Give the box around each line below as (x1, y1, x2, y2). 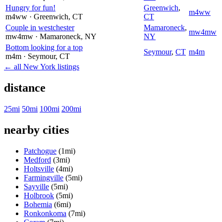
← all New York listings (4, 62, 79, 71)
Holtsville (24, 164, 54, 173)
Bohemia (24, 200, 52, 209)
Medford (24, 155, 51, 164)
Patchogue (24, 146, 56, 155)
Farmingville (24, 173, 63, 182)
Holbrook (24, 191, 54, 200)
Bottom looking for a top (5, 43, 83, 52)
